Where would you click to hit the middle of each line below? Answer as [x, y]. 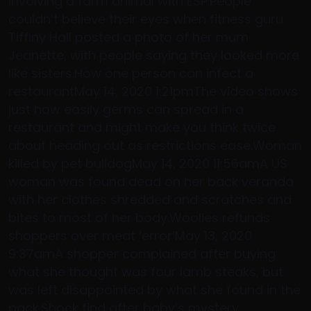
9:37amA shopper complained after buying [142, 254]
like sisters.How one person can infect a [131, 73]
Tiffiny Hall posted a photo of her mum [128, 37]
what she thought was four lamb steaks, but [146, 272]
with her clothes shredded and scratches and [150, 200]
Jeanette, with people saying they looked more [154, 55]
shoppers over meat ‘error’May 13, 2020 [130, 236]
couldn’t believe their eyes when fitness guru [146, 19]
